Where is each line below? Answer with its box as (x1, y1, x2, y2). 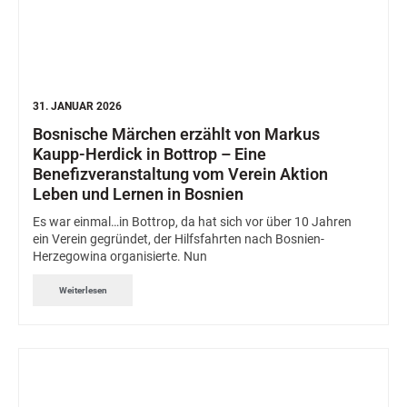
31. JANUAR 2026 (33, 100, 122, 114)
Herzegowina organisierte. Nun (33, 249, 207, 264)
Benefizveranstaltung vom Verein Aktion (33, 164, 328, 184)
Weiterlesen (58, 284, 107, 295)
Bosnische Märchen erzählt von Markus (33, 124, 320, 144)
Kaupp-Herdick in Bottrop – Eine (33, 144, 266, 164)
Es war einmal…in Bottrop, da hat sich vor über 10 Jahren (33, 214, 352, 230)
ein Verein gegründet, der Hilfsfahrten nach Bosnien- (33, 232, 324, 247)
